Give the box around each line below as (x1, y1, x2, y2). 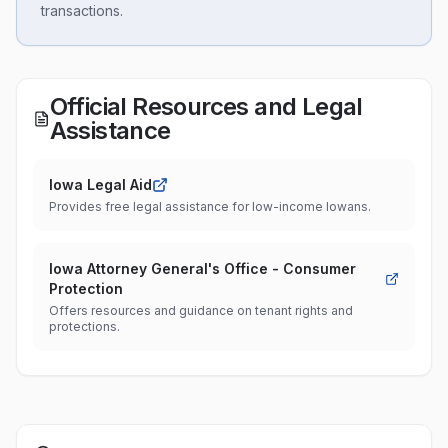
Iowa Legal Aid (49, 176, 152, 193)
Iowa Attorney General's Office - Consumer (49, 260, 356, 277)
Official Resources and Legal (49, 92, 363, 121)
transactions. (41, 2, 123, 19)
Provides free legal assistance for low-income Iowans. (49, 199, 371, 214)
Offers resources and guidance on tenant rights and (49, 303, 353, 318)
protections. (49, 319, 120, 334)
